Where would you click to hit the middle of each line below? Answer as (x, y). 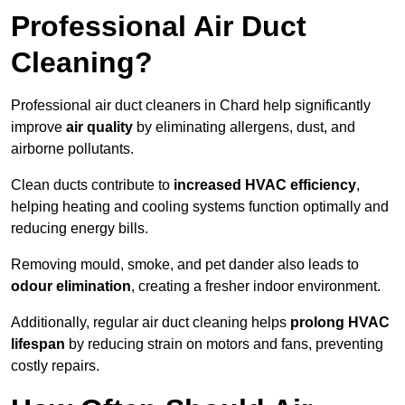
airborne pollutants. (72, 149)
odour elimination (71, 287)
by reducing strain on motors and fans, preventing (224, 344)
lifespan (38, 344)
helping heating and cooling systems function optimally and (200, 207)
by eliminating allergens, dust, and (244, 127)
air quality (99, 127)
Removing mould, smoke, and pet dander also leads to (185, 265)
